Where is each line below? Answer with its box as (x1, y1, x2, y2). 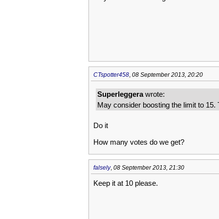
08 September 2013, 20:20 (131, 71, 203, 78)
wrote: (143, 90, 165, 98)
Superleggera (97, 90, 143, 98)
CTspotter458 (93, 71, 129, 78)
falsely (93, 164, 110, 171)
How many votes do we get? (93, 138, 184, 146)
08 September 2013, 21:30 (113, 164, 184, 171)
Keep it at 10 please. (93, 179, 158, 187)
